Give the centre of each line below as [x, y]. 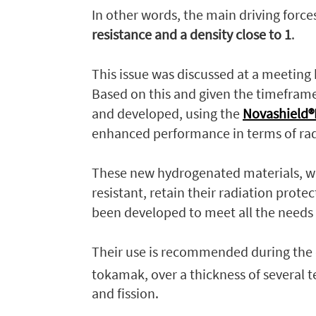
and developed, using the [167, 113]
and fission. [125, 293]
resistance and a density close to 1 [192, 34]
